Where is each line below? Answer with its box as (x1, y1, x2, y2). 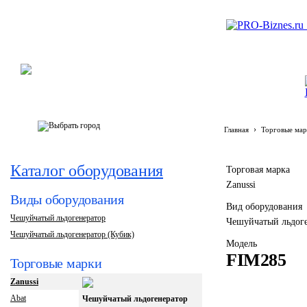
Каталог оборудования (10, 162, 163, 180)
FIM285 (226, 250, 286, 270)
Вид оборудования (226, 201, 302, 212)
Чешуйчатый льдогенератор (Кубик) (10, 230, 134, 239)
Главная (224, 125, 249, 134)
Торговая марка (226, 164, 290, 175)
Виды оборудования (10, 192, 124, 207)
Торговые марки (10, 256, 102, 271)
